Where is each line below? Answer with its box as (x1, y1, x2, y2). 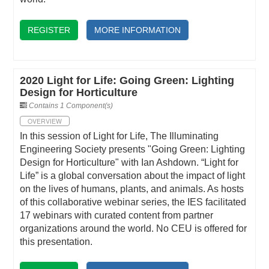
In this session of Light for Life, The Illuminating (20, 130, 219, 141)
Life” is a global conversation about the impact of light (20, 170, 246, 181)
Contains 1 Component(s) (29, 101, 113, 110)
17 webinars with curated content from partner (20, 210, 214, 220)
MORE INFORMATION (94, 25, 181, 35)
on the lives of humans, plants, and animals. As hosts (20, 183, 244, 194)
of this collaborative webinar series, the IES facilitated (20, 196, 247, 207)
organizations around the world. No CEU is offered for (20, 223, 247, 234)
